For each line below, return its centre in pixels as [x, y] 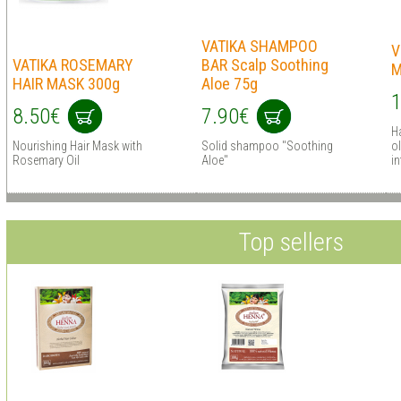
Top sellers [291, 242]
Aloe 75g [229, 84]
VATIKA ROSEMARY [73, 65]
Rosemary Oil [46, 160]
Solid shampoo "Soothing [267, 146]
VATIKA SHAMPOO [259, 46]
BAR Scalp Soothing [264, 65]
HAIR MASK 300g [66, 84]
